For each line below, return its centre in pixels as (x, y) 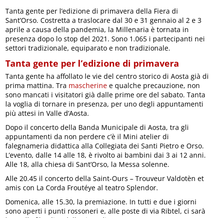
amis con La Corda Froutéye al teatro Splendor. (82, 187)
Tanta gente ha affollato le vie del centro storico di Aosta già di (107, 76)
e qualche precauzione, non (154, 85)
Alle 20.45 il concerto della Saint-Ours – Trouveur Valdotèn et (105, 178)
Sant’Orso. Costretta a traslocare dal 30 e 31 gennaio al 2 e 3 (104, 20)
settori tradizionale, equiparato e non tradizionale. (88, 48)
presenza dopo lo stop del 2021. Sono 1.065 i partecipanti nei (105, 38)
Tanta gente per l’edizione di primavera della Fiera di (92, 11)
